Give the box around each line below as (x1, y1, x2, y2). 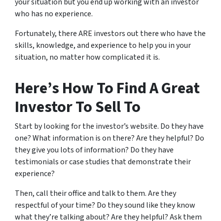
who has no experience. (15, 8, 93, 19)
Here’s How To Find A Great (15, 77, 200, 100)
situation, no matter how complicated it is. (15, 52, 160, 63)
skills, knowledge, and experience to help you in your (15, 40, 191, 51)
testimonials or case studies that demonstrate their (15, 156, 191, 167)
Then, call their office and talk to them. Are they (15, 188, 176, 199)
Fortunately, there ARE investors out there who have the (15, 28, 206, 39)
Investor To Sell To (15, 96, 141, 118)
